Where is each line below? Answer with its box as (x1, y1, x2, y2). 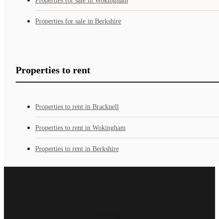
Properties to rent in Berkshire (35, 145, 119, 153)
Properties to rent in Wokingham (35, 124, 126, 131)
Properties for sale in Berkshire (35, 17, 121, 25)
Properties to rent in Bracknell (35, 103, 119, 110)
